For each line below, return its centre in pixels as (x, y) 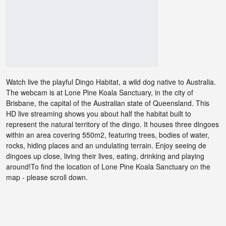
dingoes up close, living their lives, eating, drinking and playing (105, 156)
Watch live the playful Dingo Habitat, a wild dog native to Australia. (111, 82)
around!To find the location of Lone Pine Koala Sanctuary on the (108, 167)
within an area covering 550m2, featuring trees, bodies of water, (108, 135)
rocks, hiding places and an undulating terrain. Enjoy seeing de (106, 146)
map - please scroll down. (47, 177)
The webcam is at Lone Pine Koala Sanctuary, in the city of (100, 93)
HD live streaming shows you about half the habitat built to (99, 114)
